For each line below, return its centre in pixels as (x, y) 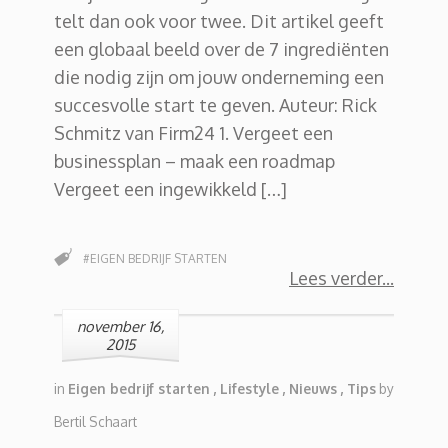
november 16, (120, 326)
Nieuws (313, 389)
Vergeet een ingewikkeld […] (170, 189)
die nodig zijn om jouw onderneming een (219, 77)
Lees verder (335, 278)
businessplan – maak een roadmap (194, 161)
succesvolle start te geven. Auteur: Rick (215, 105)
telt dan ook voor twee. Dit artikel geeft (219, 21)
